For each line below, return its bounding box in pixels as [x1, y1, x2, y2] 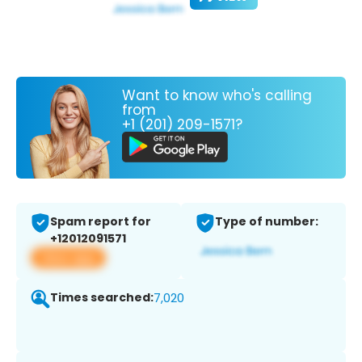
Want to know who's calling [122, 85, 312, 105]
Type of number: [215, 213, 318, 230]
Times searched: [50, 289, 154, 306]
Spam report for [50, 213, 151, 230]
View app [40, 249, 96, 267]
